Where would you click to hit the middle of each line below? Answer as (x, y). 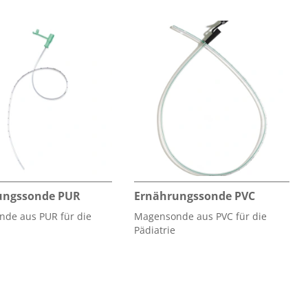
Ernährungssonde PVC (195, 196)
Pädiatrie (155, 230)
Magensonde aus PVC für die (200, 216)
